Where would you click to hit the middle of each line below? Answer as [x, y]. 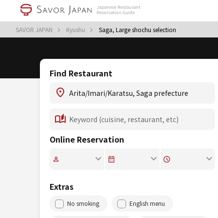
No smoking [83, 203]
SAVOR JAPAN [35, 29]
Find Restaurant [81, 73]
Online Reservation [87, 139]
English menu [147, 203]
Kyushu [76, 29]
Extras [62, 186]
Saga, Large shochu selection [137, 29]
